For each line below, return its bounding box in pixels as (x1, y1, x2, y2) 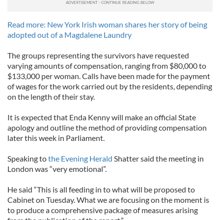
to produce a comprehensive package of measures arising (7, 205, 198, 215)
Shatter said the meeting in (112, 154, 204, 163)
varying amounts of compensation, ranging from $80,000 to (7, 61, 206, 70)
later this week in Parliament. (7, 133, 105, 142)
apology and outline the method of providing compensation (7, 123, 207, 132)
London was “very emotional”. (7, 164, 107, 173)
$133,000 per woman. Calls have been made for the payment (7, 71, 210, 81)
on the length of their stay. (7, 92, 95, 101)
